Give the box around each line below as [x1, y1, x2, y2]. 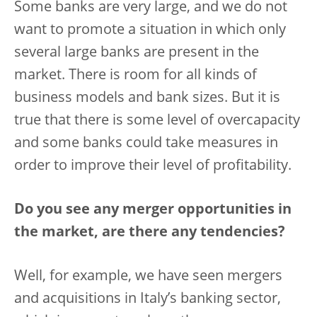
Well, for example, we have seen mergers [14, 270, 282, 284]
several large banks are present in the [14, 46, 259, 60]
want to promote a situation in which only [14, 23, 286, 38]
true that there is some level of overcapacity [14, 114, 300, 128]
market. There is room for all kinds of [14, 69, 257, 83]
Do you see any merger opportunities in [14, 203, 292, 217]
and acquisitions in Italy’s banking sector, [14, 292, 281, 306]
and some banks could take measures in [14, 137, 278, 151]
